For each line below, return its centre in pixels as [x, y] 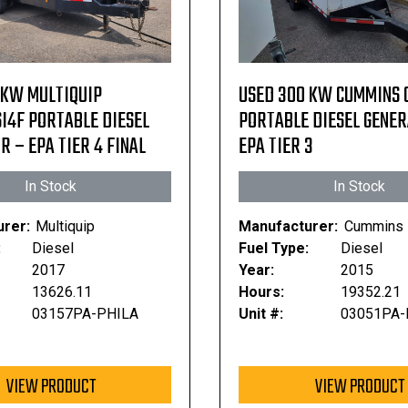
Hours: [262, 292]
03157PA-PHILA [86, 314]
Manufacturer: [289, 226]
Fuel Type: [274, 248]
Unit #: [261, 314]
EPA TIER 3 [276, 147]
